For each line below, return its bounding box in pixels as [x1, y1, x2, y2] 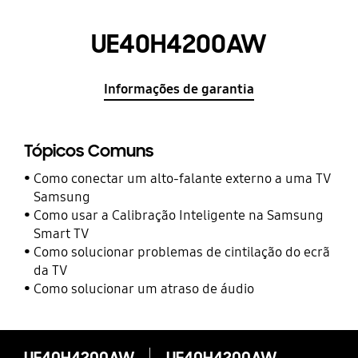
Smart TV [34, 225, 89, 242]
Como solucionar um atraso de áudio [34, 280, 255, 297]
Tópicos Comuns [23, 141, 153, 162]
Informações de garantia [104, 80, 254, 97]
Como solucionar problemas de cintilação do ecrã [34, 243, 331, 261]
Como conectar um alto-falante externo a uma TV [34, 169, 332, 187]
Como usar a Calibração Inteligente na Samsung [34, 206, 324, 224]
